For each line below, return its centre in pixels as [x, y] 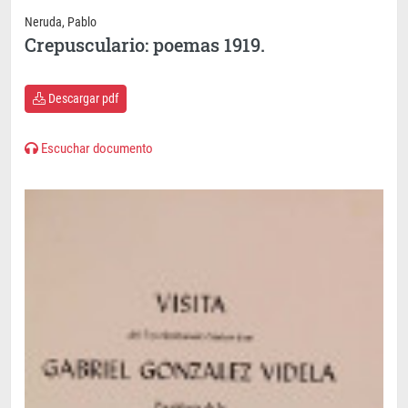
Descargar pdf [82, 99]
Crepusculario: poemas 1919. [145, 45]
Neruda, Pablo [61, 22]
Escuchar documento [96, 149]
